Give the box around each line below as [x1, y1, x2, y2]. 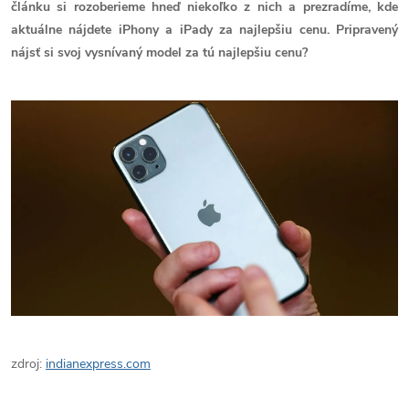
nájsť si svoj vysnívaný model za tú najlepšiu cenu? [11, 44, 308, 61]
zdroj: [11, 354, 46, 372]
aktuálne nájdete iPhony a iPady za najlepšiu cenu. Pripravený [11, 21, 398, 38]
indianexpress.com [46, 354, 151, 372]
